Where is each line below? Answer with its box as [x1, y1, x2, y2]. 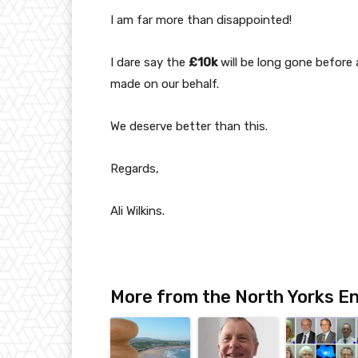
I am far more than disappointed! [110, 13, 292, 28]
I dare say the [110, 55, 189, 70]
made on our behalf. [110, 77, 219, 92]
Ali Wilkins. [110, 204, 165, 219]
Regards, [110, 161, 159, 177]
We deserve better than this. [110, 119, 268, 134]
